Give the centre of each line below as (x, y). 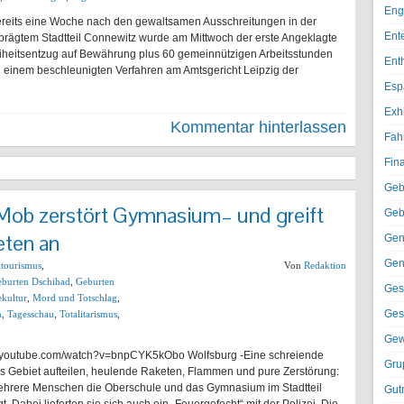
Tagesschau (31, 314)
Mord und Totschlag (75, 298)
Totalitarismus (88, 314)
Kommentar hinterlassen (258, 127)
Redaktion (325, 265)
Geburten (95, 281)
